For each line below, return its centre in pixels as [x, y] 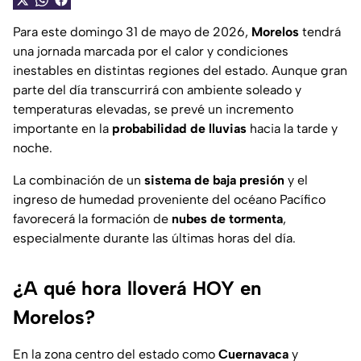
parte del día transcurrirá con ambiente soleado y [157, 90]
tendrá [320, 32]
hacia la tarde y [292, 129]
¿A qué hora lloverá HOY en [137, 288]
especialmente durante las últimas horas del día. [154, 239]
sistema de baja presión [214, 180]
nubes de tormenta [227, 219]
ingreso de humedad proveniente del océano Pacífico [169, 200]
